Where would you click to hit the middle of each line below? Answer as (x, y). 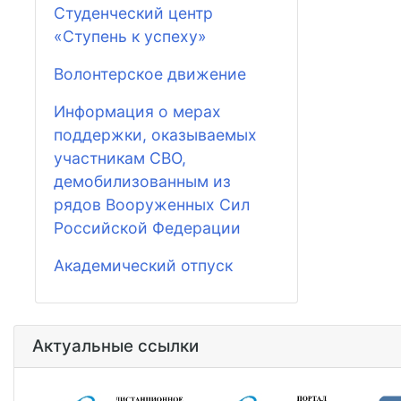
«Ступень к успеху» (130, 36)
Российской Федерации (147, 227)
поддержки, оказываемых (155, 134)
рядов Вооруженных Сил (152, 204)
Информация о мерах (137, 111)
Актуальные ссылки (115, 346)
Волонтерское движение (150, 73)
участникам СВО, (120, 158)
